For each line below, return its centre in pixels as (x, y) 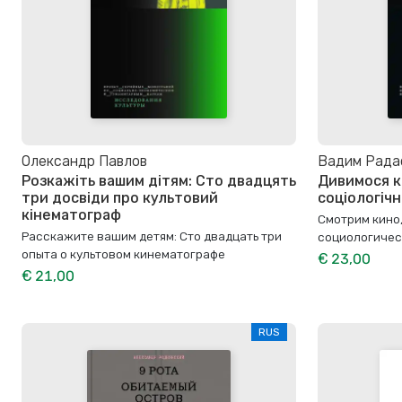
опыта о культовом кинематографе (123, 253)
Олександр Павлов (84, 162)
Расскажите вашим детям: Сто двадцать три (152, 236)
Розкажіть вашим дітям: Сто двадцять (159, 181)
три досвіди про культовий (120, 198)
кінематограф (71, 215)
